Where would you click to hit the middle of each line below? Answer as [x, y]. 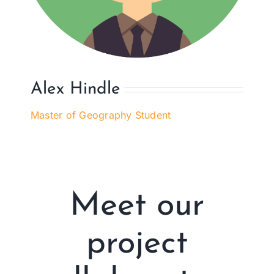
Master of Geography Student [101, 115]
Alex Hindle [75, 89]
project [137, 244]
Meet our [137, 206]
